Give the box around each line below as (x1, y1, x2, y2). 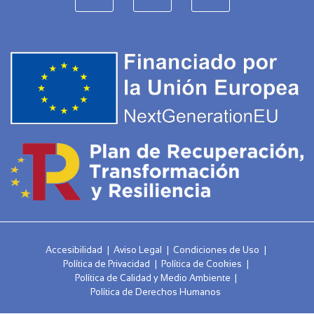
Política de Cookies (161, 259, 242, 270)
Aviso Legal (114, 245, 162, 256)
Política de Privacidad (63, 259, 150, 270)
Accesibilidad (46, 245, 102, 256)
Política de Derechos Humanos (90, 287, 221, 298)
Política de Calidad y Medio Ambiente (74, 273, 231, 284)
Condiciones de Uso (173, 245, 259, 256)
